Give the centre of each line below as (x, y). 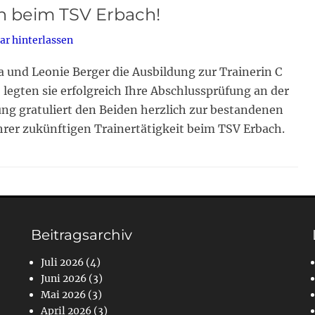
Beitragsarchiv (81, 235)
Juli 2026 (62, 263)
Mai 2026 (63, 295)
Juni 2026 (63, 279)
